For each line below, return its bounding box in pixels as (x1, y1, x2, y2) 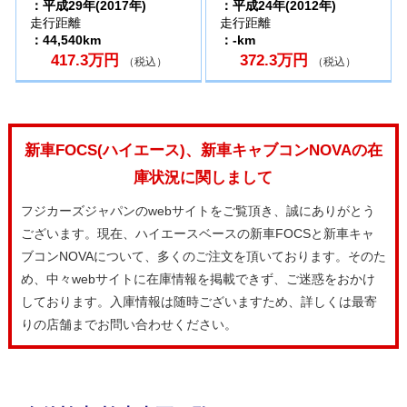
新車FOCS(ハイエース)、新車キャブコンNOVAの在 (24, 140, 382, 159)
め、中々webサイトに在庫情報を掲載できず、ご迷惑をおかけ (20, 271, 375, 286)
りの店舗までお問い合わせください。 (20, 316, 237, 332)
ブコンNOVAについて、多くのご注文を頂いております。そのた (20, 248, 386, 263)
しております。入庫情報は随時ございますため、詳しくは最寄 (20, 293, 377, 309)
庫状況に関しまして (134, 167, 273, 186)
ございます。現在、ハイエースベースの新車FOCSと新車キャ (20, 225, 374, 241)
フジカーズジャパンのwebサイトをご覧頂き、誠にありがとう (20, 203, 375, 218)
